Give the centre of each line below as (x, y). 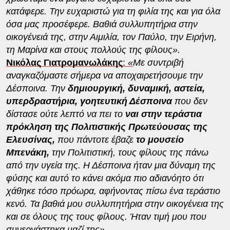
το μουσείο (158, 139)
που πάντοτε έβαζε (95, 139)
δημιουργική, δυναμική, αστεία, (136, 88)
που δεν (189, 101)
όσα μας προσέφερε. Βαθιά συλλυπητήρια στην (102, 24)
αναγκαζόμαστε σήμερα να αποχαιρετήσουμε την (104, 75)
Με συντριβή (158, 62)
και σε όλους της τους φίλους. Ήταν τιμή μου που (106, 216)
